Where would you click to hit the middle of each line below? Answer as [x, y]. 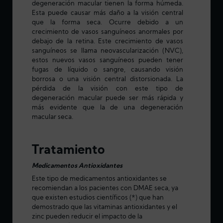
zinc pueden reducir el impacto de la [87, 217]
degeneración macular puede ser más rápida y [108, 99]
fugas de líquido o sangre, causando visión [108, 70]
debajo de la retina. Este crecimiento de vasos [108, 42]
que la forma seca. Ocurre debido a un [108, 23]
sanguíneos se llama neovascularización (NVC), [108, 51]
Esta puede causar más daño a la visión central [108, 13]
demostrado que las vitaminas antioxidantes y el [104, 208]
